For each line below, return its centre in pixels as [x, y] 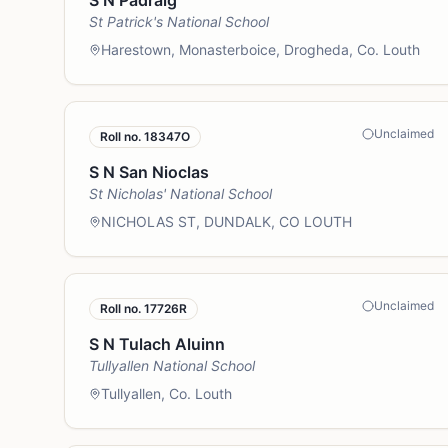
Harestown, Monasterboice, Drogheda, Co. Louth [260, 49]
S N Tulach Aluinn [157, 344]
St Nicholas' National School [180, 193]
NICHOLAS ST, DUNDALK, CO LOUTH [226, 221]
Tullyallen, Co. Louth [166, 393]
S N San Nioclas [149, 172]
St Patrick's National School [179, 21]
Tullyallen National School [172, 365]
